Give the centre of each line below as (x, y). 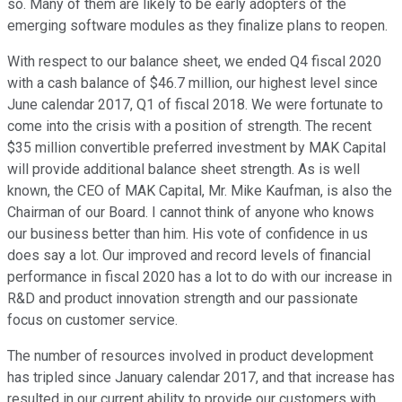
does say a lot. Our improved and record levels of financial (189, 256)
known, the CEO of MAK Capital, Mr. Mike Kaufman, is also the (200, 191)
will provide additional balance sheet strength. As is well (184, 170)
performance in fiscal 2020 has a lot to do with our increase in (200, 277)
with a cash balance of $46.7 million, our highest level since (192, 83)
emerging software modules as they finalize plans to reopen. (197, 26)
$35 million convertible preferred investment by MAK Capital (197, 148)
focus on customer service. (92, 320)
